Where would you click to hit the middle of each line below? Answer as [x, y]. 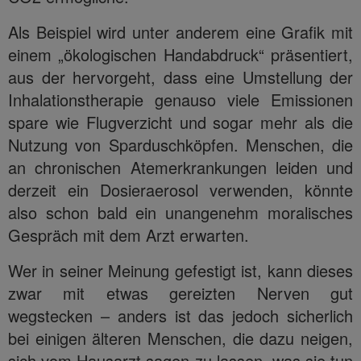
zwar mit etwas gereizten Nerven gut [180, 293]
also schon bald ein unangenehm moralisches [180, 212]
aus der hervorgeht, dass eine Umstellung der [180, 77]
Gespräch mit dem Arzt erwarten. [129, 234]
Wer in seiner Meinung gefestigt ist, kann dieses [180, 270]
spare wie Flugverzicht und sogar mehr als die [180, 122]
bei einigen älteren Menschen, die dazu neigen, [180, 338]
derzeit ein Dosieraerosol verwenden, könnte [180, 189]
